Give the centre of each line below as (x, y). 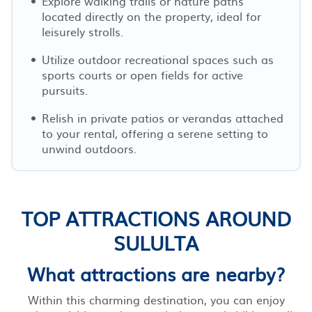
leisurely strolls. (83, 31)
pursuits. (65, 89)
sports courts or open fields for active (142, 74)
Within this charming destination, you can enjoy (156, 299)
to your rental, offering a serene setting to (155, 133)
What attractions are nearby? (156, 273)
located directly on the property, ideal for (151, 16)
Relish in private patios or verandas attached (163, 117)
